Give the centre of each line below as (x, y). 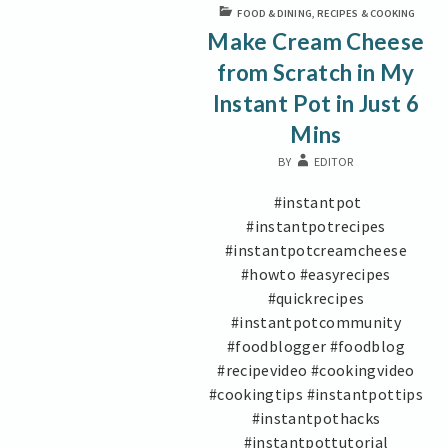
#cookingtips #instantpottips (315, 393)
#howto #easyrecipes (316, 273)
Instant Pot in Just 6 (316, 103)
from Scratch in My (316, 72)
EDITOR (333, 161)
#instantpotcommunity (316, 321)
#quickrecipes (316, 297)
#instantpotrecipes (316, 225)
